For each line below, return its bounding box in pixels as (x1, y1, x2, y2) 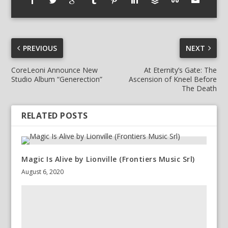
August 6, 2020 (21, 167, 64, 176)
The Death (181, 83, 217, 93)
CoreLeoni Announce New (11, 65, 98, 75)
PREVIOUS (23, 43, 58, 53)
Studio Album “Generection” (11, 74, 103, 84)
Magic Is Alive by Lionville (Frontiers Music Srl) (21, 154, 195, 164)
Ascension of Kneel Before (128, 74, 217, 84)
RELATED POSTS (21, 109, 88, 121)
